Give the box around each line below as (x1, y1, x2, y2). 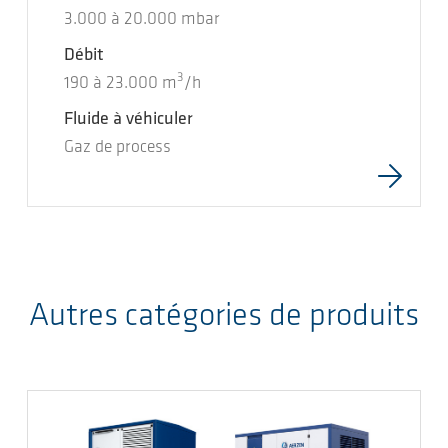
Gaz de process (64, 139, 171, 156)
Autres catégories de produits (29, 300, 419, 333)
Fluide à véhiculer (64, 110, 193, 129)
